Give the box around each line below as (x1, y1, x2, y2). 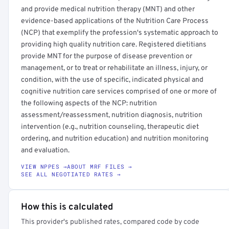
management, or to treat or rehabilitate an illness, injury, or (21, 64, 208, 73)
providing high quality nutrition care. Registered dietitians (21, 40, 207, 49)
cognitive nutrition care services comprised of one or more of (21, 87, 217, 96)
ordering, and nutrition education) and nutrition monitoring (21, 134, 209, 143)
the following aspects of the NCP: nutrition (21, 99, 157, 108)
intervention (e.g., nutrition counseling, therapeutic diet (21, 123, 199, 131)
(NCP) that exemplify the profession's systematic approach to (21, 29, 218, 37)
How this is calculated (21, 201, 113, 213)
